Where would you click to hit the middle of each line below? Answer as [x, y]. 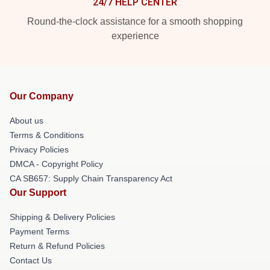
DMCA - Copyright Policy [56, 164]
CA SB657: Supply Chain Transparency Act [91, 178]
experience [135, 36]
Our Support [38, 192]
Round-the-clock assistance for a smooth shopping [135, 21]
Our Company [42, 96]
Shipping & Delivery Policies [62, 217]
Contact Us [31, 260]
